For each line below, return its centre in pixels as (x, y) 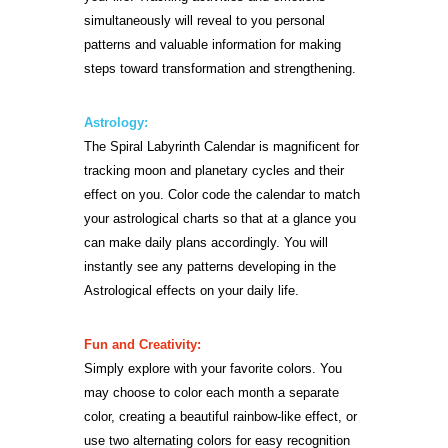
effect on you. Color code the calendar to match (222, 194)
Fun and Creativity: (142, 344)
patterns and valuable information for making (212, 44)
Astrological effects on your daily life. (191, 290)
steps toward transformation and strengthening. (220, 68)
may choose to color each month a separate (211, 392)
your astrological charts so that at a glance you (220, 218)
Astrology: (116, 122)
